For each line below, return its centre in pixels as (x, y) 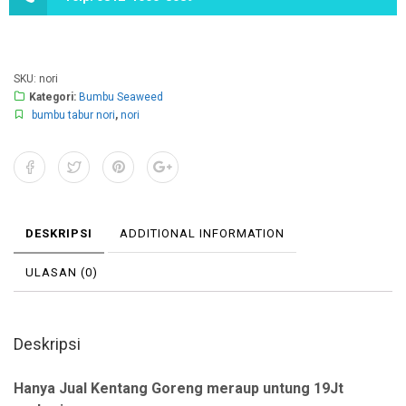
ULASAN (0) (62, 272)
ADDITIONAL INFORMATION (202, 233)
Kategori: (54, 97)
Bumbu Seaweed (121, 97)
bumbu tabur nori (73, 115)
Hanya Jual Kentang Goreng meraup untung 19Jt (179, 388)
